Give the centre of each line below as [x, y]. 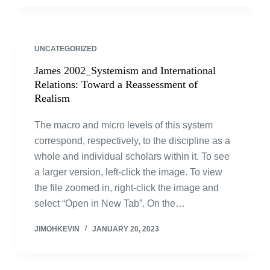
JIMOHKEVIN [57, 229]
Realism [52, 98]
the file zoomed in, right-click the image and [126, 188]
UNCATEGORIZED [65, 49]
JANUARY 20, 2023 [125, 229]
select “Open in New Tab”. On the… [109, 203]
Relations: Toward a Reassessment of [116, 84]
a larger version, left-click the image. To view [128, 172]
